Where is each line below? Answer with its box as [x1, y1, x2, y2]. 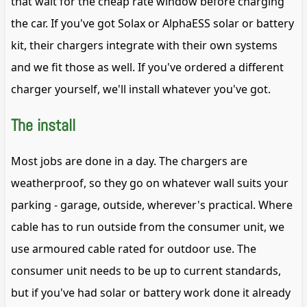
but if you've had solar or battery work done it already [11, 284, 291, 300]
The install [11, 114, 75, 136]
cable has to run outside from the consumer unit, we [11, 219, 284, 234]
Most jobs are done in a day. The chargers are [11, 153, 247, 169]
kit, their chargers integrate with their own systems [11, 38, 278, 53]
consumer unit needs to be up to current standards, [11, 262, 281, 278]
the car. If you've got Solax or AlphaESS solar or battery [11, 16, 294, 32]
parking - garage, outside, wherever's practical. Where [11, 197, 293, 212]
